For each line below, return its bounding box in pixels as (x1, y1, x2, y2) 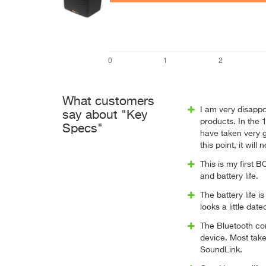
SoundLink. (199, 246, 242, 254)
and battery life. (199, 172, 258, 180)
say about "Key (62, 109, 148, 122)
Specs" (62, 123, 103, 135)
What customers (62, 96, 154, 108)
